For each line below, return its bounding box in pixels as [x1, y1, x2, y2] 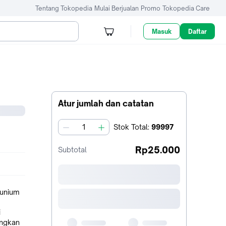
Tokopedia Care [162, 4, 210, 12]
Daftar [188, 27, 207, 35]
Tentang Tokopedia [35, 4, 92, 12]
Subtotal [58, 145, 87, 154]
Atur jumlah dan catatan [58, 98, 154, 108]
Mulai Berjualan [94, 4, 139, 12]
